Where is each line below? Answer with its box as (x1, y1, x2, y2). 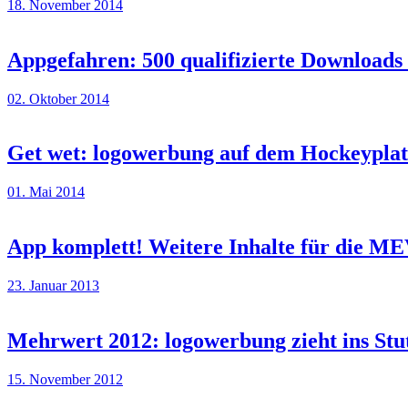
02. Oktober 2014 (7, 90, 109, 107)
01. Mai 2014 (7, 184, 85, 200)
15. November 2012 (7, 372, 123, 387)
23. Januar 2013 (7, 278, 99, 294)
